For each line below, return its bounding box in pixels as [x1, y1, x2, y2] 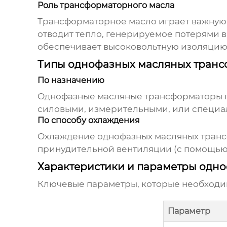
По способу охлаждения [37, 116, 140, 126]
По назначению [37, 75, 104, 86]
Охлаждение [37, 131, 97, 142]
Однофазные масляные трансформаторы [37, 91, 222, 102]
